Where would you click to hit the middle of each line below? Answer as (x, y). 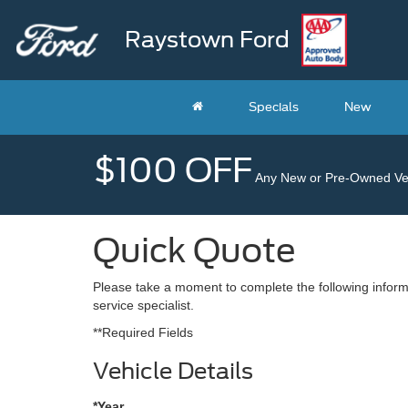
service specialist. (143, 306)
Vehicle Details (173, 372)
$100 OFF (173, 170)
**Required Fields (143, 333)
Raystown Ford (207, 40)
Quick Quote (194, 251)
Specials (274, 107)
